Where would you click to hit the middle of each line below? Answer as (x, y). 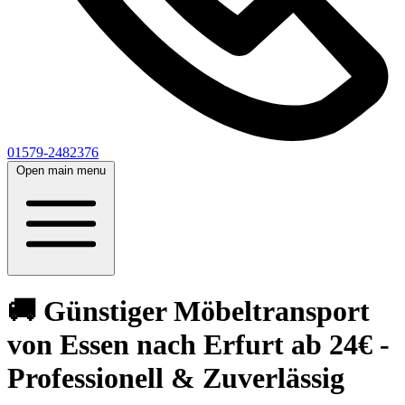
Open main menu (61, 170)
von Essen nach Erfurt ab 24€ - (198, 345)
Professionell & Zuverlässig (176, 378)
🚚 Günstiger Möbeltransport (188, 311)
